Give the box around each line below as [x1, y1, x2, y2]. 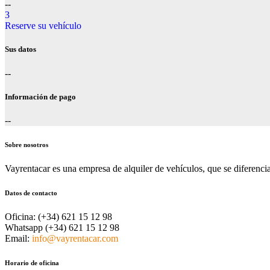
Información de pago [5, 92, 76, 101]
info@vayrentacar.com [32, 233, 118, 243]
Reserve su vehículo [5, 20, 81, 31]
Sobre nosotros [5, 140, 48, 148]
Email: [5, 233, 30, 243]
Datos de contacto [5, 189, 57, 196]
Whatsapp [5, 222, 43, 233]
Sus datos [5, 45, 36, 54]
